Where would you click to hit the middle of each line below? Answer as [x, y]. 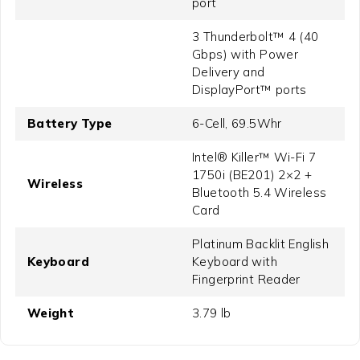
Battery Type [70, 124]
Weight [51, 313]
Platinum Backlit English [260, 244]
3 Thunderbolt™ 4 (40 [256, 37]
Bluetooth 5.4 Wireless [260, 193]
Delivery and [229, 72]
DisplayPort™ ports [250, 90]
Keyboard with [235, 262]
